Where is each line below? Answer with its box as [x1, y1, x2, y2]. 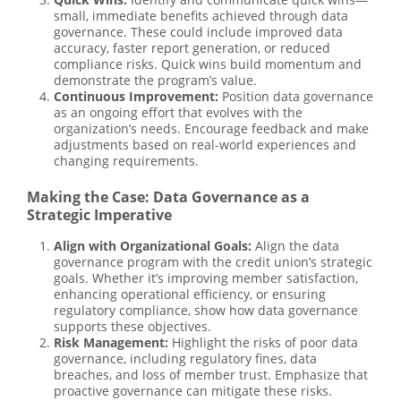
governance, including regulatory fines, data [54, 350, 317, 368]
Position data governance [218, 88, 373, 106]
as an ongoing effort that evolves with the [54, 104, 303, 122]
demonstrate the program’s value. [54, 72, 257, 90]
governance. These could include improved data [54, 23, 343, 41]
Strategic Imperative [27, 205, 172, 226]
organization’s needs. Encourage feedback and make [54, 120, 369, 138]
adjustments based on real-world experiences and [54, 136, 356, 154]
